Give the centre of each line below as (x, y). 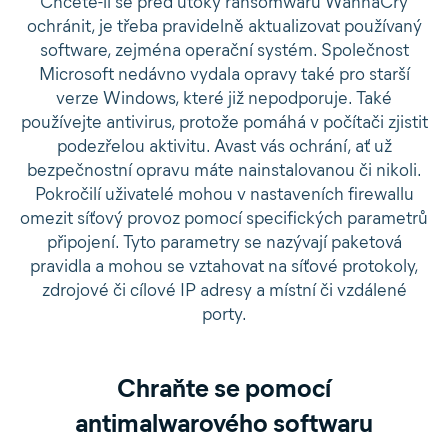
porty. (224, 314)
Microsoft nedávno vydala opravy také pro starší (224, 74)
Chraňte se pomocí (224, 388)
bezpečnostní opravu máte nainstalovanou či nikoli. (224, 170)
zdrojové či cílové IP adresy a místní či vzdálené (224, 290)
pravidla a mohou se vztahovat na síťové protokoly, (224, 266)
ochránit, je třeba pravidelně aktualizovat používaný (224, 26)
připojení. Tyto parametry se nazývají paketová (224, 242)
